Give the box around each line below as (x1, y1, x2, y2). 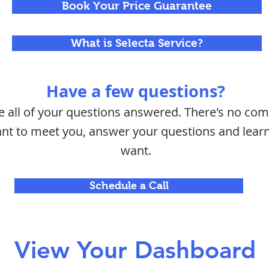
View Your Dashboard (14, 235, 256, 264)
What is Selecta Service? (71, 37, 203, 49)
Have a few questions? (46, 80, 225, 102)
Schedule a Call (89, 180, 169, 192)
